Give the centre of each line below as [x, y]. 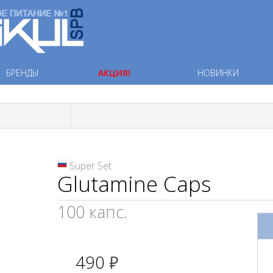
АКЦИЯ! [114, 73]
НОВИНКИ [218, 73]
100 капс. [92, 212]
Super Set [90, 166]
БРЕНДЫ [23, 73]
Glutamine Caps [134, 184]
